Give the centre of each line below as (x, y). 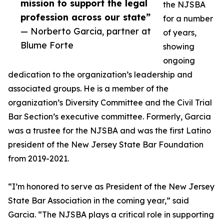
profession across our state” (85, 17)
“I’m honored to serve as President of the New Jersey (111, 187)
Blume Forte (47, 45)
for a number (188, 19)
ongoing (179, 61)
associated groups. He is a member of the (88, 89)
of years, (180, 33)
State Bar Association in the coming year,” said (98, 201)
